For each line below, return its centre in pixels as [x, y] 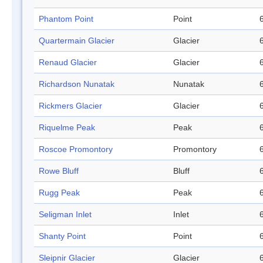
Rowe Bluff [59, 171]
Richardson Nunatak [77, 84]
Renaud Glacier [68, 63]
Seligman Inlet [65, 215]
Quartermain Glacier [77, 41]
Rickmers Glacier [70, 106]
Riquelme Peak [67, 128]
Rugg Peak [59, 193]
